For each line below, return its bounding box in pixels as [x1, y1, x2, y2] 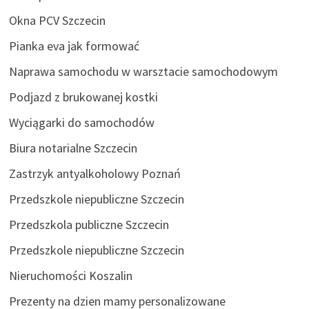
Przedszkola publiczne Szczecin [8, 216, 169, 232]
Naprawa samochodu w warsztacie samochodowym [8, 63, 278, 79]
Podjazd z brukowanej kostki [8, 88, 158, 105]
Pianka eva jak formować [8, 37, 139, 54]
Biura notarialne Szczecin [8, 139, 137, 156]
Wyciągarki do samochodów [8, 114, 154, 130]
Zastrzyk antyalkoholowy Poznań [8, 165, 181, 181]
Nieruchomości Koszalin [8, 267, 132, 283]
